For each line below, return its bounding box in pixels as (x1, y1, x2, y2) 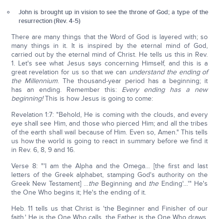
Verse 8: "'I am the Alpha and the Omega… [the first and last (11, 162, 208, 170)
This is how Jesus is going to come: (43, 94, 153, 103)
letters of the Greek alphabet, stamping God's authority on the (11, 171, 208, 179)
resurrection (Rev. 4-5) (19, 17, 81, 25)
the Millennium (11, 77, 58, 85)
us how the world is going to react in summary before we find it (11, 137, 208, 145)
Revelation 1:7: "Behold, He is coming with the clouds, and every (11, 110, 208, 119)
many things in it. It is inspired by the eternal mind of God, (11, 42, 208, 50)
